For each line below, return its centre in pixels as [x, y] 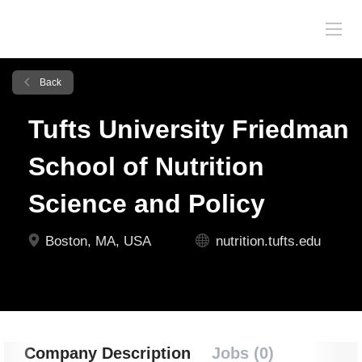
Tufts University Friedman [189, 129]
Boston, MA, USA [96, 241]
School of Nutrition [146, 166]
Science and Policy [147, 204]
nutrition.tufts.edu [268, 241]
